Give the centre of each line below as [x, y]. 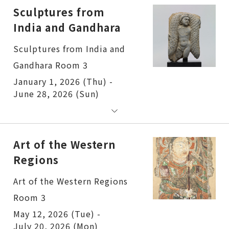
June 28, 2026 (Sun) [56, 93]
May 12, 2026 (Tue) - [57, 213]
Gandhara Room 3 [51, 65]
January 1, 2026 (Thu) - [63, 81]
